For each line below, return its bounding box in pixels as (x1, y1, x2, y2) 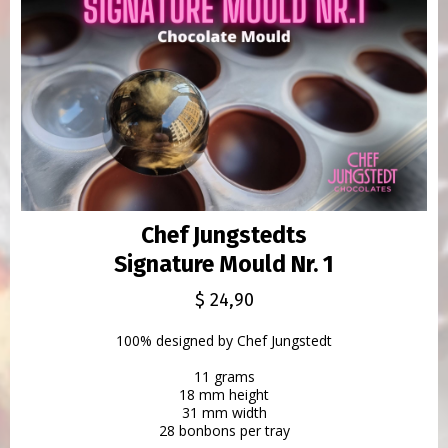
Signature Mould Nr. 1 (114, 249, 334, 278)
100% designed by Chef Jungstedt (116, 330, 332, 350)
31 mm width (181, 402, 267, 422)
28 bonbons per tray (158, 420, 290, 440)
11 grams (193, 366, 255, 386)
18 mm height (179, 384, 269, 404)
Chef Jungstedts (141, 220, 307, 249)
